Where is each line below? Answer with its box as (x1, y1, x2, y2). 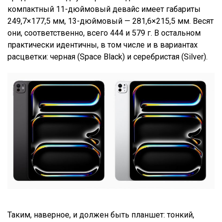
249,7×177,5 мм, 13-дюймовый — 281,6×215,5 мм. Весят (7, 16, 214, 26)
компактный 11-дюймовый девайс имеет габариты (7, 4, 201, 14)
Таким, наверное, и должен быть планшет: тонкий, (7, 210, 194, 220)
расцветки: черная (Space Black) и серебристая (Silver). (7, 52, 210, 62)
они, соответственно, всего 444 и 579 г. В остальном (7, 28, 201, 38)
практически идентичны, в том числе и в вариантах (7, 40, 198, 50)
